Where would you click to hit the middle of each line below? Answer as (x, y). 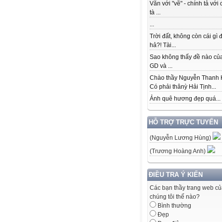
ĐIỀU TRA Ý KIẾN (176, 175)
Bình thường (174, 206)
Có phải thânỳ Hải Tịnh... (183, 87)
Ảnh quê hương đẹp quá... (185, 99)
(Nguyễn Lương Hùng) (181, 138)
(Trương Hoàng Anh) (178, 151)
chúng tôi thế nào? (175, 197)
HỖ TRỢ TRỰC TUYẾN (183, 122)
